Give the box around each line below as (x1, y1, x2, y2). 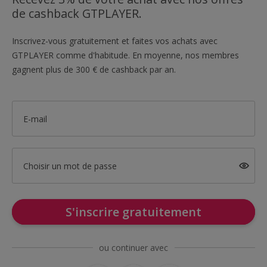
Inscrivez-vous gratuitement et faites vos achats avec (12, 35, 218, 46)
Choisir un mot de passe (23, 160, 117, 172)
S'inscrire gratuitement (66, 204, 201, 220)
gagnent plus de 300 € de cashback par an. (12, 64, 176, 75)
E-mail (23, 113, 47, 125)
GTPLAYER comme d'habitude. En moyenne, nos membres (12, 49, 239, 61)
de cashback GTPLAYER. (12, 5, 142, 21)
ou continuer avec (99, 242, 168, 253)
